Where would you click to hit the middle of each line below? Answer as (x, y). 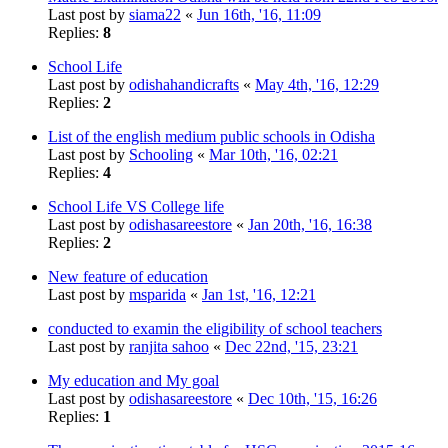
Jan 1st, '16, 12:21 (259, 294)
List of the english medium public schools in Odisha (211, 136)
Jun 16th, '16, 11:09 (259, 14)
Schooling (161, 154)
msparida (157, 294)
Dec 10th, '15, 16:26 (312, 398)
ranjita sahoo (169, 346)
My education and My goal (133, 380)
